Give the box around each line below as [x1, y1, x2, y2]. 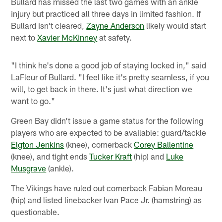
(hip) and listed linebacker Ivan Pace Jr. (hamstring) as [11, 194, 202, 205]
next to [11, 32, 38, 42]
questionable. [11, 206, 60, 217]
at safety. [97, 32, 132, 42]
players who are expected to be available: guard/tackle [11, 127, 207, 137]
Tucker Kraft [89, 151, 132, 161]
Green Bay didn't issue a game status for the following [11, 115, 204, 125]
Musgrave [11, 163, 47, 173]
